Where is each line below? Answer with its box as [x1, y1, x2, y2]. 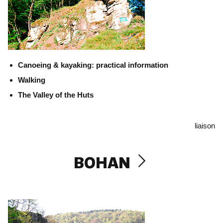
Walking [18, 76, 45, 84]
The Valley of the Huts [18, 91, 94, 99]
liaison [195, 121, 215, 130]
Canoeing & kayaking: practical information [18, 61, 168, 69]
